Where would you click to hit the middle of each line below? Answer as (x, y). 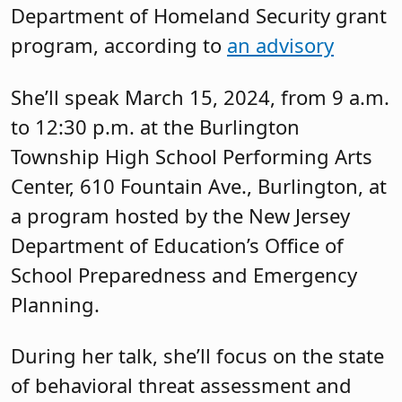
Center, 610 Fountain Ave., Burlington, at (199, 185)
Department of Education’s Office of (177, 245)
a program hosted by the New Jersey (180, 215)
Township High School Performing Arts (192, 156)
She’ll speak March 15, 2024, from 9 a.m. (200, 96)
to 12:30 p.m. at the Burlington (155, 126)
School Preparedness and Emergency (184, 274)
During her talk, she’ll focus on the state (197, 356)
